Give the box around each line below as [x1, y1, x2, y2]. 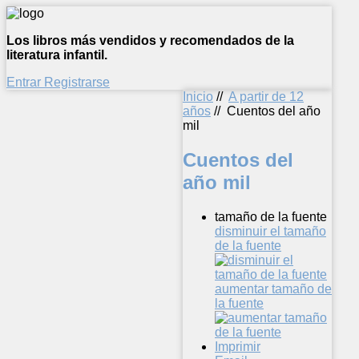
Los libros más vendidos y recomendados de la [6, 34, 294, 47]
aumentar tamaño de [215, 281, 332, 296]
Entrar [6, 75, 44, 89]
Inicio [183, 90, 213, 103]
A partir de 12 [228, 90, 304, 103]
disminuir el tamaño [215, 224, 326, 238]
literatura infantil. [6, 48, 107, 62]
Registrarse [44, 75, 110, 89]
